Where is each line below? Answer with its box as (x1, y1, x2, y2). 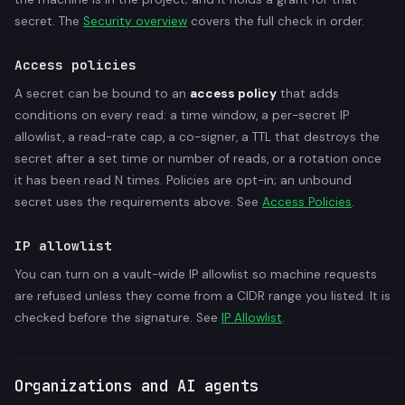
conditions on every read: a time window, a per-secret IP (14, 107, 349, 123)
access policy (190, 85, 277, 101)
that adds (277, 85, 339, 101)
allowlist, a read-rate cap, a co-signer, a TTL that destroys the (14, 128, 380, 145)
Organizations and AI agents (14, 375, 259, 396)
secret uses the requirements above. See (14, 193, 262, 210)
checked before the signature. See (14, 309, 221, 325)
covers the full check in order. (187, 13, 364, 29)
